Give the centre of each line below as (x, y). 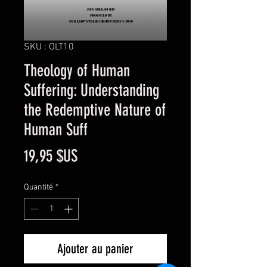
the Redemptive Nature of (95, 110)
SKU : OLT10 (49, 47)
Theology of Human (77, 71)
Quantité (38, 188)
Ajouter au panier (95, 249)
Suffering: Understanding (91, 91)
